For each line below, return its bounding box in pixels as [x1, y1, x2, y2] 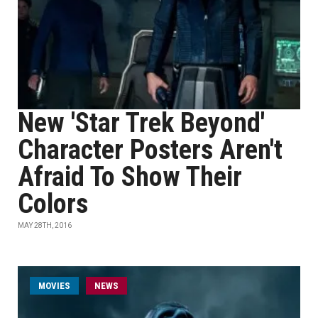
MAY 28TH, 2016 [18, 221, 72, 229]
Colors [18, 188, 88, 219]
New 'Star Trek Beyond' [18, 107, 265, 138]
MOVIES [38, 280, 70, 291]
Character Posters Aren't [18, 134, 283, 165]
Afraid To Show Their [18, 161, 242, 192]
